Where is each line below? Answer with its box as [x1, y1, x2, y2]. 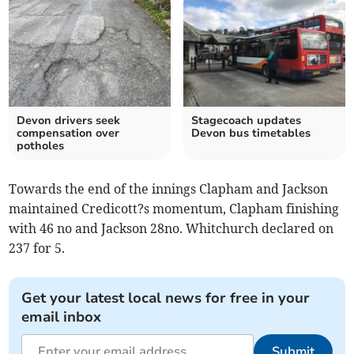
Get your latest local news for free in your [21, 288, 311, 307]
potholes [17, 138, 65, 153]
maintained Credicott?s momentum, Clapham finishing [9, 201, 340, 217]
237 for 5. [9, 240, 66, 256]
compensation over [17, 126, 120, 141]
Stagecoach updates [191, 113, 301, 128]
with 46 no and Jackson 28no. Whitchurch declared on [9, 220, 334, 236]
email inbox [21, 307, 102, 326]
